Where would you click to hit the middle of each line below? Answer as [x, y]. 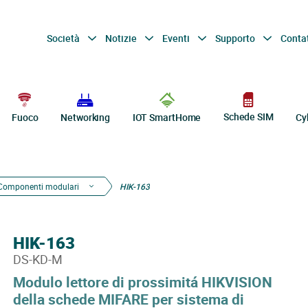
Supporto [236, 38]
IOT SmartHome [167, 117]
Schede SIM [248, 117]
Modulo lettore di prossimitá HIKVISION [142, 282]
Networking [86, 117]
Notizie [122, 38]
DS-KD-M [37, 259]
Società [64, 38]
